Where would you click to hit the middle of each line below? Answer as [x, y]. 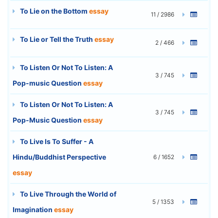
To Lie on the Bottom [54, 11]
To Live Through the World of [67, 194]
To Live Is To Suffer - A [56, 141]
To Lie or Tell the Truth [56, 39]
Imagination [33, 209]
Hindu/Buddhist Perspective [59, 157]
